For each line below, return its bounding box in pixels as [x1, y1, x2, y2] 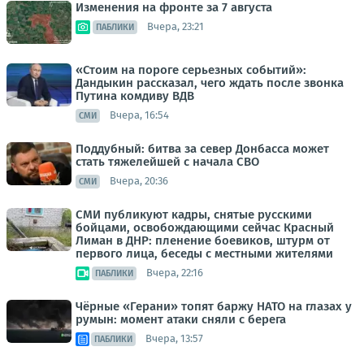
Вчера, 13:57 [145, 332, 203, 345]
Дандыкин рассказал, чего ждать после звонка [76, 75, 344, 90]
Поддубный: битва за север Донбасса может [76, 141, 329, 156]
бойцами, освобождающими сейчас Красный [76, 219, 334, 235]
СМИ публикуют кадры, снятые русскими [76, 206, 312, 222]
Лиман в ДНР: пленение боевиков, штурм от [76, 232, 330, 248]
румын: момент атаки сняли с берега [76, 311, 286, 327]
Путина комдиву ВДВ [76, 88, 194, 103]
